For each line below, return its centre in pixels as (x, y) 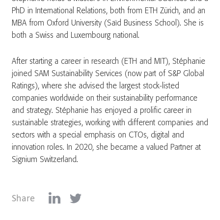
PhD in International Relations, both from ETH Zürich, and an (109, 11)
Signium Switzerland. (46, 160)
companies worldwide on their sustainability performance (105, 98)
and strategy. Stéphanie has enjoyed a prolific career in (102, 111)
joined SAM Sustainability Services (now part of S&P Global (108, 74)
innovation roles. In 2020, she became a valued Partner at (106, 148)
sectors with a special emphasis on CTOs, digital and (98, 135)
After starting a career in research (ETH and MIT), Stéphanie (109, 62)
